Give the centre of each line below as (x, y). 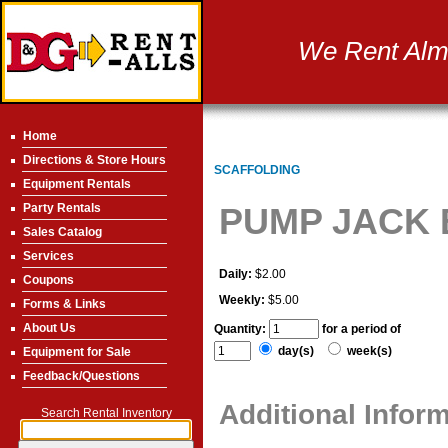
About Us (49, 328)
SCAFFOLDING (257, 170)
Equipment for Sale (77, 352)
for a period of (364, 329)
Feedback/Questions (81, 376)
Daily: (235, 274)
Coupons (48, 280)
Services (48, 256)
